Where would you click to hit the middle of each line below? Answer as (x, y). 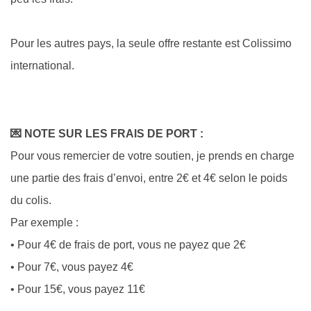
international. (42, 65)
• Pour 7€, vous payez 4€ (72, 267)
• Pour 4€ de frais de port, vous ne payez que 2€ (128, 245)
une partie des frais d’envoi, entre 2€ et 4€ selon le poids (149, 178)
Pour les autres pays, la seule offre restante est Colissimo (151, 43)
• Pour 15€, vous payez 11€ (78, 289)
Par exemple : (44, 223)
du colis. (31, 201)
